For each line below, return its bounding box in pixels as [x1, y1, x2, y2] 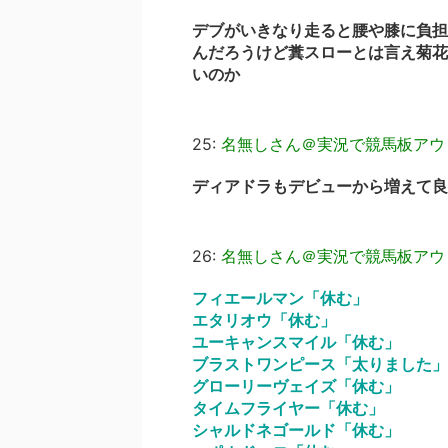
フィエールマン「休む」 [192, 288, 368, 308]
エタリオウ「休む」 [192, 310, 336, 330]
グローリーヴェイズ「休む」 [192, 376, 400, 396]
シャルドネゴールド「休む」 [192, 420, 400, 440]
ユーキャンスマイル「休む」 [192, 332, 400, 352]
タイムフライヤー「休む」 [192, 398, 384, 418]
